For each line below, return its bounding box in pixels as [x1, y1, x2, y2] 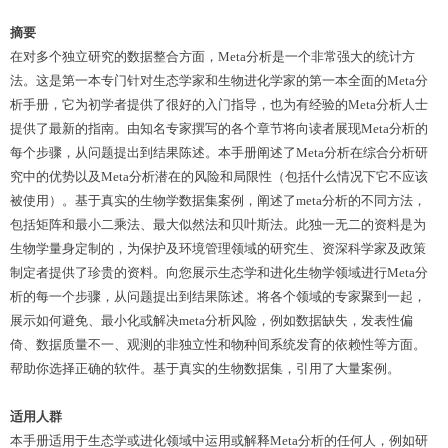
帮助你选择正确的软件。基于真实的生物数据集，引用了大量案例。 [10, 361, 400, 376]
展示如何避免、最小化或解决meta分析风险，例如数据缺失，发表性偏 [10, 313, 413, 328]
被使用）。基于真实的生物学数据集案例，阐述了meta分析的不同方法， [10, 193, 426, 208]
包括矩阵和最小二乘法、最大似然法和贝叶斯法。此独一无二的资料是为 [10, 217, 426, 232]
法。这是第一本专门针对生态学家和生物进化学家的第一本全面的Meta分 [10, 73, 428, 88]
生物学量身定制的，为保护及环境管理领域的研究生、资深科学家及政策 [10, 241, 426, 256]
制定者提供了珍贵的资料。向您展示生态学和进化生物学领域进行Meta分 [10, 265, 428, 280]
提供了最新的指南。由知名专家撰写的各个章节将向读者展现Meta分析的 [10, 121, 428, 136]
